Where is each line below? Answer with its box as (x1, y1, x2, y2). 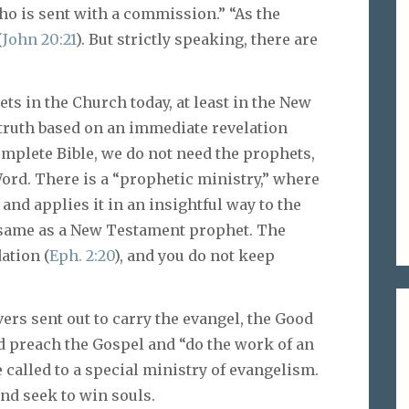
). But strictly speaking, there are (76, 30, 318, 49)
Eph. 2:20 (49, 246, 114, 265)
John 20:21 (3, 30, 76, 49)
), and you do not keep (114, 246, 275, 265)
